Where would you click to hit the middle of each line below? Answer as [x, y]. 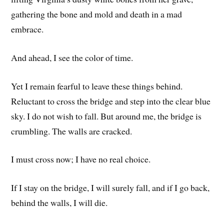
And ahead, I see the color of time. [72, 57]
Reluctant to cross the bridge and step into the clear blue [111, 101]
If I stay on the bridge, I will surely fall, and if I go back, [110, 188]
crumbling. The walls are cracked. [72, 131]
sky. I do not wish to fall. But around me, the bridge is [106, 116]
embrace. [27, 29]
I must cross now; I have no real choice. [81, 159]
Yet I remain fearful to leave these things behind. [97, 86]
